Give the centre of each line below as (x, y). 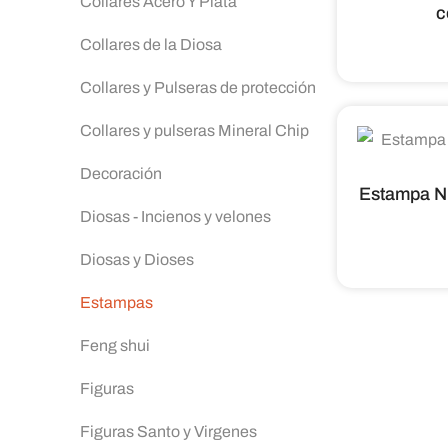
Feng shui (115, 345)
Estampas (116, 302)
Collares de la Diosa (151, 44)
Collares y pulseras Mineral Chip (194, 130)
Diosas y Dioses (137, 259)
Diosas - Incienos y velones (175, 216)
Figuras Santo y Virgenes (168, 431)
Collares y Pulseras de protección (198, 87)
